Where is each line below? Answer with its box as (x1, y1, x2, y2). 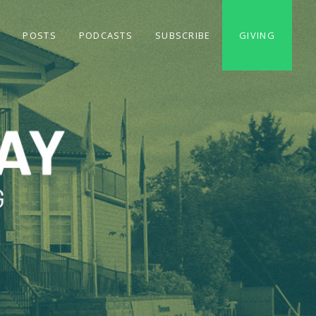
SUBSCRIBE (155, 29, 211, 42)
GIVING (233, 29, 281, 42)
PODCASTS (78, 29, 133, 42)
